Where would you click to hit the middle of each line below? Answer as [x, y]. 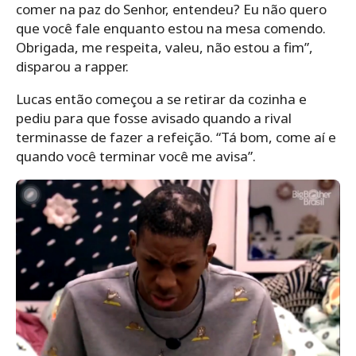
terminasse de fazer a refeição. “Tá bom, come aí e [176, 137]
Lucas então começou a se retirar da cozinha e [161, 99]
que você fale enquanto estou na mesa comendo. [171, 29]
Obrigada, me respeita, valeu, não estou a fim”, [164, 48]
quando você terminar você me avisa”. [136, 157]
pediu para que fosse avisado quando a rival [154, 118]
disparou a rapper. [72, 67]
